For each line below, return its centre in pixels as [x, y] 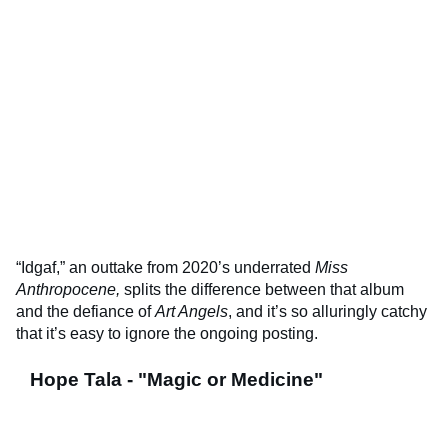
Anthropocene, [70, 290]
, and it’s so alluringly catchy [327, 312]
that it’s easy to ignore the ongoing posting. [167, 334]
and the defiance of [85, 312]
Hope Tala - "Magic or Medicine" [176, 380]
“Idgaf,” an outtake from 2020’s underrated [165, 268]
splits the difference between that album [264, 290]
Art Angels [191, 312]
